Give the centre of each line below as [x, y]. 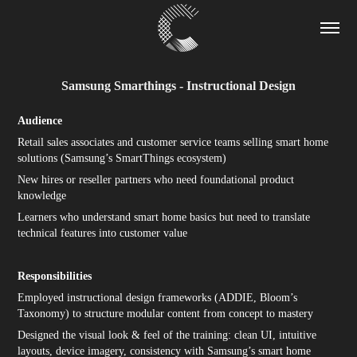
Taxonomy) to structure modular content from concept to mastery [166, 314]
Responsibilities [55, 276]
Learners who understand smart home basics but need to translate [164, 217]
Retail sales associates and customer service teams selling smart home [173, 142]
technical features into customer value [103, 233]
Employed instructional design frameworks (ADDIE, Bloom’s [158, 298]
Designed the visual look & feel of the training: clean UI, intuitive [167, 335]
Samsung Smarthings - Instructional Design [178, 86]
